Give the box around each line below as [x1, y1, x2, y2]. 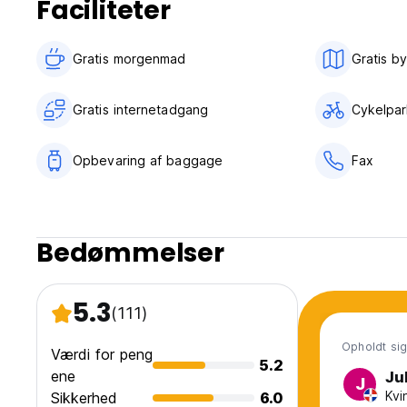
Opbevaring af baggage [73, 153, 223, 169]
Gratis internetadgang [73, 102, 209, 118]
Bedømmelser [36, 235, 224, 272]
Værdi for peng [51, 345, 153, 364]
